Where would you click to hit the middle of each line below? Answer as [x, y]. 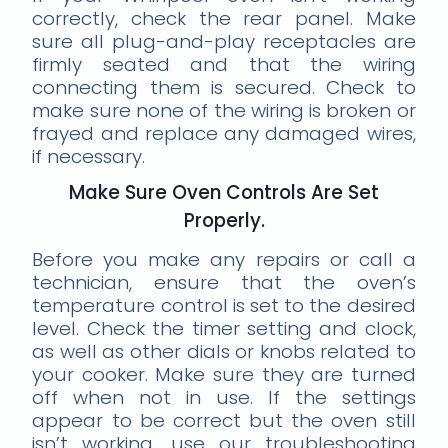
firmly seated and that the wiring [224, 64]
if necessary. [89, 156]
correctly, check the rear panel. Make [224, 18]
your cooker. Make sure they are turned [224, 374]
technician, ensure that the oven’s [224, 282]
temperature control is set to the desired [224, 305]
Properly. [224, 220]
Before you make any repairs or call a [224, 259]
